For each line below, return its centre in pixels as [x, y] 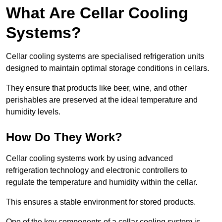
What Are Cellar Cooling [97, 13]
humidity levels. [33, 111]
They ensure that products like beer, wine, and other [96, 88]
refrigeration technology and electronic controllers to [97, 170]
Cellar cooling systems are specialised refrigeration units [105, 56]
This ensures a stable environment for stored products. [101, 202]
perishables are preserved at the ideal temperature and [102, 100]
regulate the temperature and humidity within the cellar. [102, 182]
